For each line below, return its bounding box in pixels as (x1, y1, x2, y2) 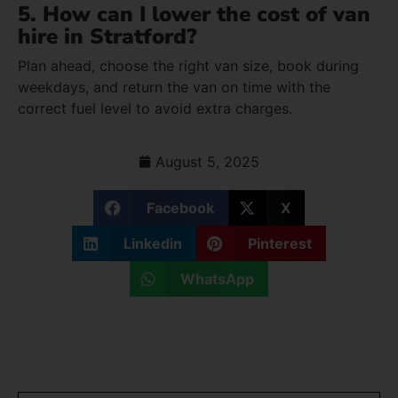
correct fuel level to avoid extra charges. (18, 99, 292, 117)
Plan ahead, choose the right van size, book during (18, 56, 359, 75)
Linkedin (123, 234, 182, 252)
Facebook (146, 198, 214, 217)
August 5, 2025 (155, 152, 259, 171)
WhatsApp (180, 269, 255, 288)
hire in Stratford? (18, 21, 196, 51)
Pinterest (248, 234, 313, 252)
